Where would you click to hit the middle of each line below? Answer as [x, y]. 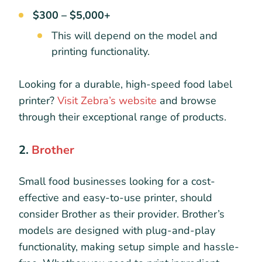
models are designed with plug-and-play [117, 231]
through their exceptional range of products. [123, 117]
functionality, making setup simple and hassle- [129, 247]
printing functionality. [101, 52]
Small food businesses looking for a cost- [117, 182]
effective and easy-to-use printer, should [116, 198]
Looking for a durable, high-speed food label [125, 85]
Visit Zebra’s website [107, 101]
